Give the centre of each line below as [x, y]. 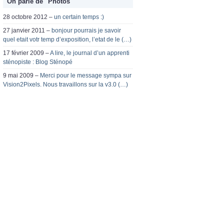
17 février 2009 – [26, 53]
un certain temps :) [79, 17]
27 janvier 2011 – [27, 31]
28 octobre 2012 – [28, 17]
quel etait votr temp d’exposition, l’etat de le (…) [67, 40]
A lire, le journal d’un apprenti [90, 53]
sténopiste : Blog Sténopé [38, 62]
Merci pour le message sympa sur [86, 76]
